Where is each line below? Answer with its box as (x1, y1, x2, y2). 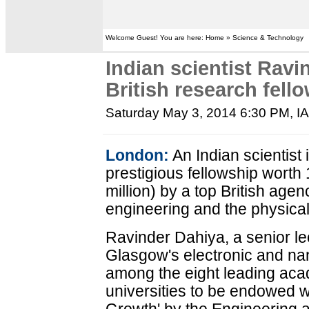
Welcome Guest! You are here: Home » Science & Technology (106, 34, 304, 41)
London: (106, 146, 170, 164)
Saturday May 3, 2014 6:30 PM (106, 106, 290, 120)
